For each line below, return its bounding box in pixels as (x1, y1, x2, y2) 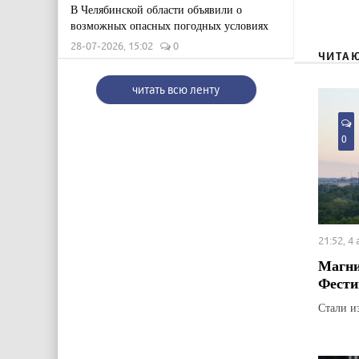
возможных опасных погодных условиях (71, 18, 268, 33)
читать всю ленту (132, 83, 220, 96)
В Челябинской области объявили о (71, 2, 242, 17)
